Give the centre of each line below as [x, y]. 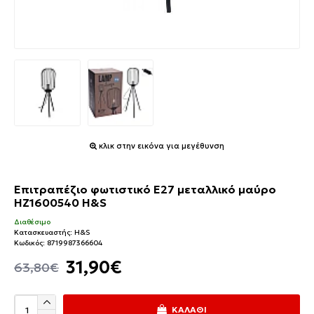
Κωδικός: [29, 243]
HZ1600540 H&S [60, 202]
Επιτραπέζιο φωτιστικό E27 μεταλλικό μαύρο [145, 189]
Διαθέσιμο [32, 221]
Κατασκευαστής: [43, 232]
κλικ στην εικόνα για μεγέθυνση [161, 145]
